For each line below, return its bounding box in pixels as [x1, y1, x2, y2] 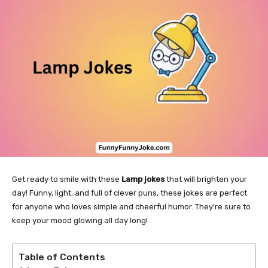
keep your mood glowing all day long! [12, 215, 148, 225]
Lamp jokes [121, 174, 165, 184]
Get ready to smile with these [12, 174, 121, 184]
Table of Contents [19, 251, 105, 263]
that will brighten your [165, 174, 247, 184]
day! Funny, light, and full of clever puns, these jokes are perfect [12, 188, 247, 197]
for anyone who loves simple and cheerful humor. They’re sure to [12, 202, 251, 211]
